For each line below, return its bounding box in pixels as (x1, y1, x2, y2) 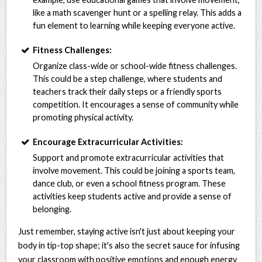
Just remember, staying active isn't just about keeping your (18, 226, 236, 236)
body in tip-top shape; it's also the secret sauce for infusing (18, 240, 240, 250)
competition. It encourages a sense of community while (33, 99, 239, 109)
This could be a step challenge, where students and (33, 73, 223, 84)
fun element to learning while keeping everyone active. (33, 20, 236, 30)
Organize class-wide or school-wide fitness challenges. (33, 60, 237, 71)
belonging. (33, 204, 72, 214)
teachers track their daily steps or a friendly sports (33, 86, 222, 96)
